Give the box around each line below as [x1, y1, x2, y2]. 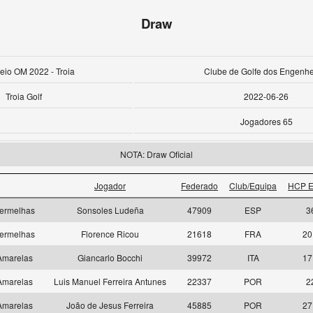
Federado [181, 180, 218, 191]
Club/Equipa [229, 180, 277, 191]
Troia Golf [6, 90, 42, 102]
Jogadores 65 [240, 115, 293, 127]
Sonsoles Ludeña [76, 204, 144, 216]
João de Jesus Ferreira [66, 299, 154, 311]
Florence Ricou [81, 228, 139, 240]
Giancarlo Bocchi [78, 252, 143, 263]
